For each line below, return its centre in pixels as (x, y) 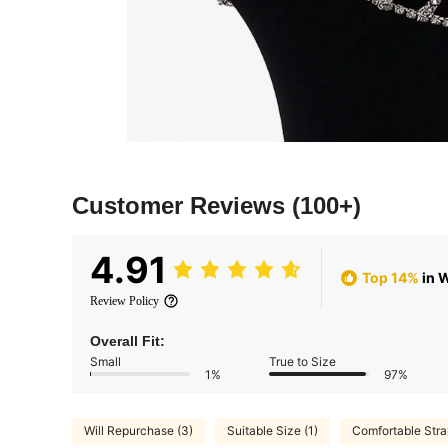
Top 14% (390, 278)
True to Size (302, 361)
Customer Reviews (182, 205)
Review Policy (124, 300)
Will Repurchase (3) (138, 431)
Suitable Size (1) (272, 431)
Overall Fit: (127, 340)
